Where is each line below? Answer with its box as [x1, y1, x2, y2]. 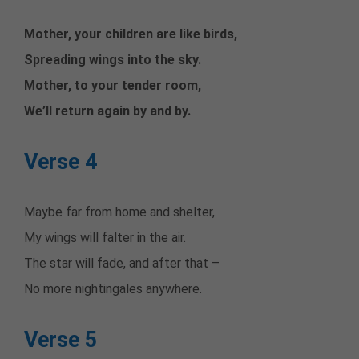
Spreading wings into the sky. [24, 52, 201, 68]
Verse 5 [24, 327, 97, 353]
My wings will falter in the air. [24, 230, 186, 246]
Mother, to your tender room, [24, 78, 201, 94]
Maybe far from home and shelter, [24, 204, 215, 220]
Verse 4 [24, 149, 97, 175]
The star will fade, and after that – [24, 256, 220, 272]
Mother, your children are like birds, [24, 26, 237, 42]
